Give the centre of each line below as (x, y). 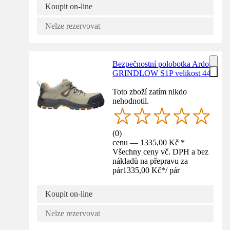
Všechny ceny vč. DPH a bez (161, 151)
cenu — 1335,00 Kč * (149, 142)
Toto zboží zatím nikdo (150, 91)
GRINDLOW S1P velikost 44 (162, 73)
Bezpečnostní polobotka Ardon (163, 64)
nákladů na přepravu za (150, 161)
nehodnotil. (131, 101)
